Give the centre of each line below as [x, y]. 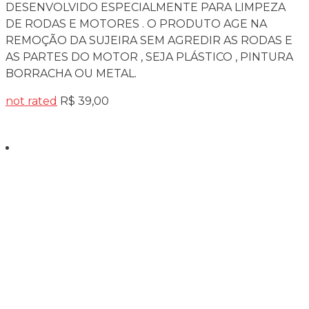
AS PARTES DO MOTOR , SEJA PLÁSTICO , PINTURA [149, 57]
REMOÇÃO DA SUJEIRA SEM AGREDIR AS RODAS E [149, 40]
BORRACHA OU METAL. [71, 73]
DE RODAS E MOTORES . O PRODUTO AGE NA [136, 23]
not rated [31, 101]
